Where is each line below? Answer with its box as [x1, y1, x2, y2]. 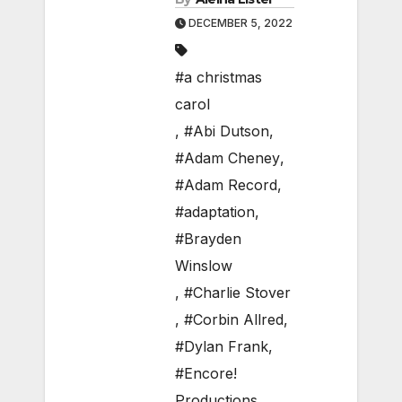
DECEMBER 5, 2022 [186, 16, 293, 31]
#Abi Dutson [184, 122, 269, 141]
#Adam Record [175, 176, 277, 195]
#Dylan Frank [175, 337, 268, 356]
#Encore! [175, 364, 237, 383]
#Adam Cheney [175, 149, 280, 168]
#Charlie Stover [184, 284, 291, 302]
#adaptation [175, 203, 255, 222]
